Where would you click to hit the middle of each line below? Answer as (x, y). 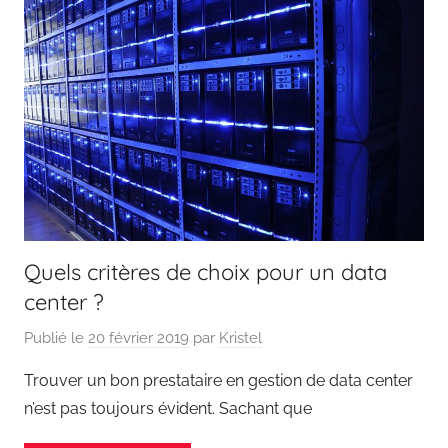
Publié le (56, 337)
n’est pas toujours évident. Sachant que (168, 408)
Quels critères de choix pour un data (205, 272)
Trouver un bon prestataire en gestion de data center (218, 380)
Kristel (240, 337)
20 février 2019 (138, 337)
